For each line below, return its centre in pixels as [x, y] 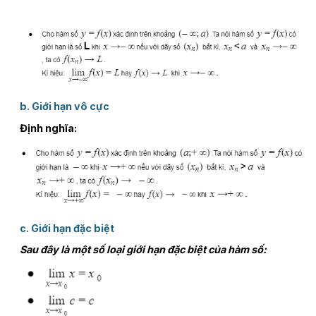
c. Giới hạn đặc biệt [67, 228]
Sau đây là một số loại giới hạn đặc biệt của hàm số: [143, 249]
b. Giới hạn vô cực [64, 107]
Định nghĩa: [48, 128]
